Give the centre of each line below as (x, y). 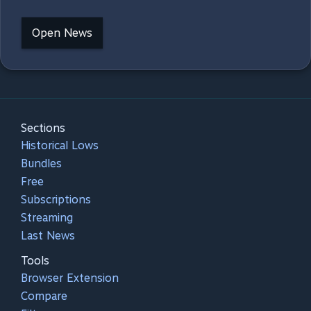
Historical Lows (60, 145)
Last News (48, 236)
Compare (44, 296)
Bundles (41, 163)
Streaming (47, 218)
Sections (43, 128)
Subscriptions (56, 200)
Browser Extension (70, 278)
